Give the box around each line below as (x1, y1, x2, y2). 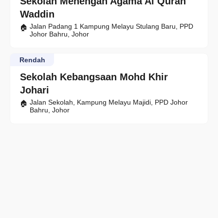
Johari (20, 85, 49, 96)
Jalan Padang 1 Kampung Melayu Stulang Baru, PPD (30, 22, 193, 31)
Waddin (20, 9, 54, 20)
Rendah (19, 56, 45, 64)
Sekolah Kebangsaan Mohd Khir (20, 72, 168, 83)
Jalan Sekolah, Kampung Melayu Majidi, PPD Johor (30, 98, 188, 107)
